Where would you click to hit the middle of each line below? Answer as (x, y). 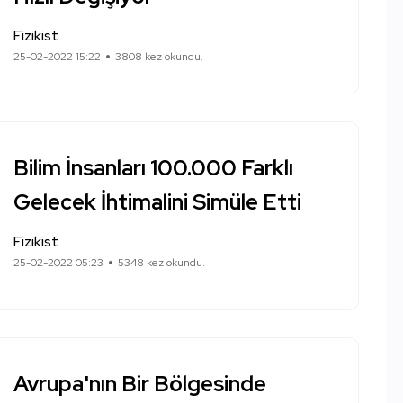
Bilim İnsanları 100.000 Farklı (153, 168)
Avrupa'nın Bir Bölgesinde (140, 384)
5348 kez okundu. (161, 263)
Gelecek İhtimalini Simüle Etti (157, 202)
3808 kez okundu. (159, 57)
